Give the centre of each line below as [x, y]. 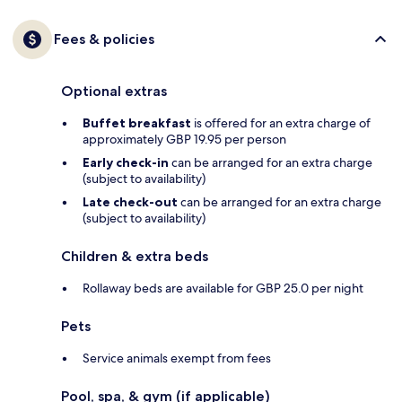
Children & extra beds [135, 256]
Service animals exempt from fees [177, 358]
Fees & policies [104, 39]
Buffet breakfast [137, 122]
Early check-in [126, 162]
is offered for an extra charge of [281, 122]
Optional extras [114, 91]
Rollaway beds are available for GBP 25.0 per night [223, 288]
